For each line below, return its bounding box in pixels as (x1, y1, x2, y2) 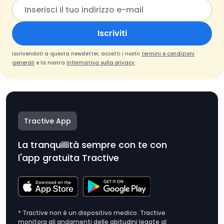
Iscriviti (97, 27, 127, 39)
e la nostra (34, 59, 66, 67)
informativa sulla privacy (66, 59, 134, 67)
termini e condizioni (141, 50, 194, 58)
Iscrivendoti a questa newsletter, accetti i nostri (12, 50, 141, 58)
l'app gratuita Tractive (18, 151, 119, 164)
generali (12, 59, 34, 67)
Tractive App (24, 116, 71, 126)
